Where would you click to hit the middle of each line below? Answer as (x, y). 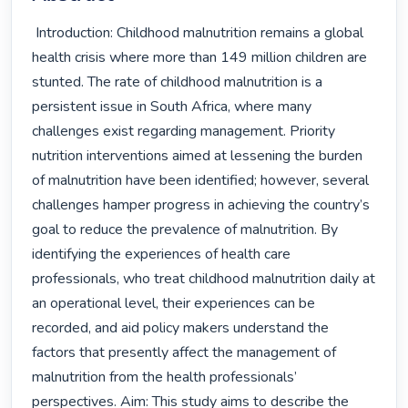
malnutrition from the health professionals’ (165, 377)
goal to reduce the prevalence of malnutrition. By (185, 230)
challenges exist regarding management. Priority (184, 132)
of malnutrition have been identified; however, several (201, 181)
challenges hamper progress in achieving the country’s (201, 205)
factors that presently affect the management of (184, 353)
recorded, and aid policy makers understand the (181, 328)
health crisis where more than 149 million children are (200, 58)
